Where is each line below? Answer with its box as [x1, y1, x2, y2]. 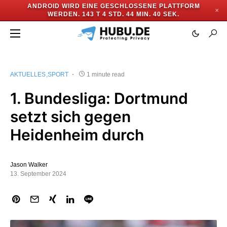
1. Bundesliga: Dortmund [10, 89, 188, 107]
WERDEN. [48, 11, 80, 18]
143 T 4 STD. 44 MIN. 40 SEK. [82, 11, 179, 18]
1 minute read [87, 71, 125, 78]
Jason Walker [10, 161, 48, 168]
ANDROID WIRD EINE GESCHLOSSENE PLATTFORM [27, 3, 200, 10]
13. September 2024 [10, 170, 66, 177]
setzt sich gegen [10, 107, 131, 126]
